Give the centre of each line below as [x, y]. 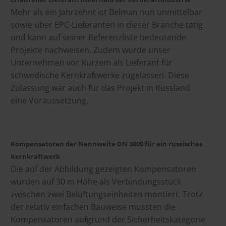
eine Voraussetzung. [49, 101]
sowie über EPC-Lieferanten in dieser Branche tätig [107, 25]
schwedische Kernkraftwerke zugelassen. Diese [100, 75]
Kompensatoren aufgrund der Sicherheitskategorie [108, 219]
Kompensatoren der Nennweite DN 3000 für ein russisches [106, 144]
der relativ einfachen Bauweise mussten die [93, 207]
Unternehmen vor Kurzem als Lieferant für [92, 63]
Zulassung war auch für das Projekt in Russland [100, 88]
